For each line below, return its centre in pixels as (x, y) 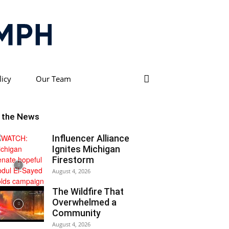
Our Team (53, 79)
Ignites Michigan (86, 149)
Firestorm (73, 160)
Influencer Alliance (91, 138)
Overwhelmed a (84, 202)
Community (76, 213)
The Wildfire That (88, 191)
